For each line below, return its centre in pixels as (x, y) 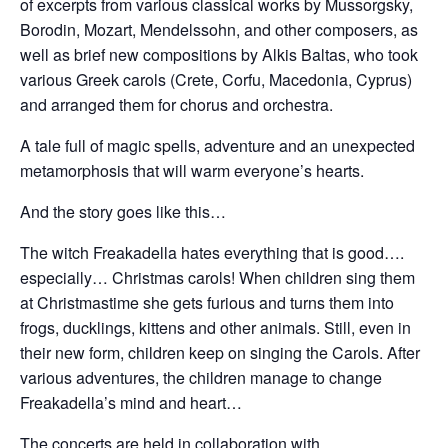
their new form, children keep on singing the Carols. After (220, 352)
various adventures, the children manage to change (201, 377)
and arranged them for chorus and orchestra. (176, 104)
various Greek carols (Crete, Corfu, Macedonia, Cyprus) (216, 79)
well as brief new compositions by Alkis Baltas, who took (219, 54)
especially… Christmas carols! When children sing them (217, 277)
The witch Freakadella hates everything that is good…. (212, 252)
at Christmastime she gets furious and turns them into (207, 302)
